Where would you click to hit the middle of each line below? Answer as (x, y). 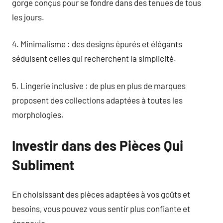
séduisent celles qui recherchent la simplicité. (94, 58)
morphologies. (38, 114)
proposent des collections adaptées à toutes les (97, 100)
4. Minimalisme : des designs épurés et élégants (97, 44)
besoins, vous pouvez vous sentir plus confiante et (101, 209)
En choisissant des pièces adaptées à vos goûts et (101, 194)
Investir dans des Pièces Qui (98, 145)
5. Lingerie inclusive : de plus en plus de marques (99, 85)
